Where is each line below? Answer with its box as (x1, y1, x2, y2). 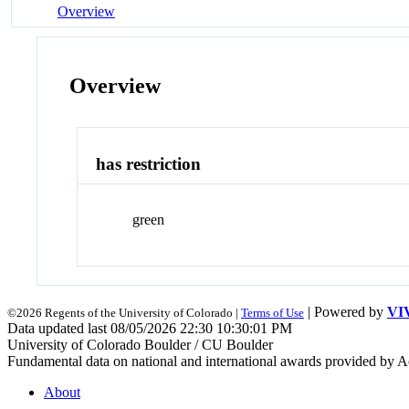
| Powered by (304, 303, 387, 320)
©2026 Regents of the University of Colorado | (7, 305, 241, 320)
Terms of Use (241, 305, 304, 320)
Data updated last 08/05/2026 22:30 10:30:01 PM (7, 320, 292, 336)
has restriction (96, 154, 202, 174)
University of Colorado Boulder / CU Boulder (7, 336, 273, 352)
